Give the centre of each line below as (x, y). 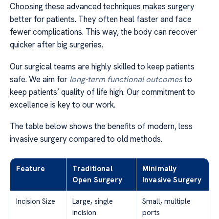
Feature (31, 169)
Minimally (160, 169)
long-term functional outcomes (126, 79)
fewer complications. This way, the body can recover (103, 32)
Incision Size (36, 202)
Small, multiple (166, 202)
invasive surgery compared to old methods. (86, 139)
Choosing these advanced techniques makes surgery (102, 7)
